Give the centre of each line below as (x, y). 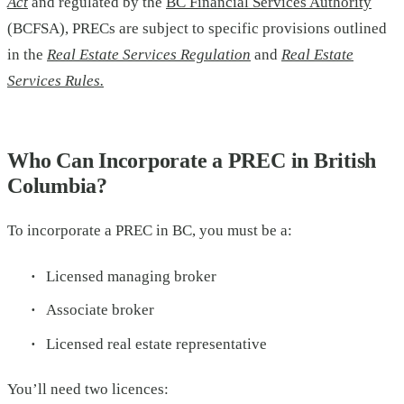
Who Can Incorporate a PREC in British (192, 161)
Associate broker (100, 310)
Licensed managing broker (131, 276)
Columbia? (57, 186)
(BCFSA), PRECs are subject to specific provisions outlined (197, 29)
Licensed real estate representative (156, 344)
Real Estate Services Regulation (149, 55)
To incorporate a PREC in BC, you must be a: (150, 231)
